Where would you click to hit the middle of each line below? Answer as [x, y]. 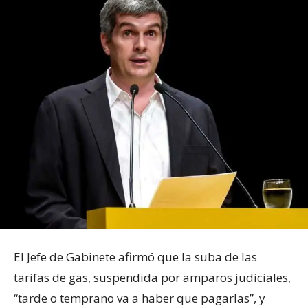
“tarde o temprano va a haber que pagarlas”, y [140, 298]
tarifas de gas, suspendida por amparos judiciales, [152, 278]
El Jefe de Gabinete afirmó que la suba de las [135, 257]
